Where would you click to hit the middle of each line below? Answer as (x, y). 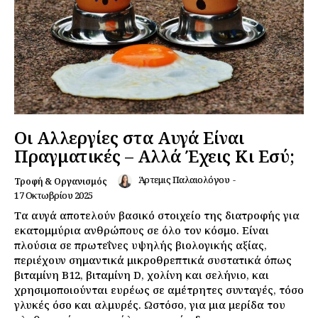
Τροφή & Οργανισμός (61, 181)
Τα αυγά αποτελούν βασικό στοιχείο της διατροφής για (157, 215)
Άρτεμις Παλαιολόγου (183, 179)
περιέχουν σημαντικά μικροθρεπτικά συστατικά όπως (153, 259)
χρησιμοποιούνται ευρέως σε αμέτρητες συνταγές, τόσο (159, 289)
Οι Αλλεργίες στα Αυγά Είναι (129, 137)
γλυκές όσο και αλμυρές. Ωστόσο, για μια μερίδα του (150, 304)
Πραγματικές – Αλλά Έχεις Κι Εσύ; (154, 155)
